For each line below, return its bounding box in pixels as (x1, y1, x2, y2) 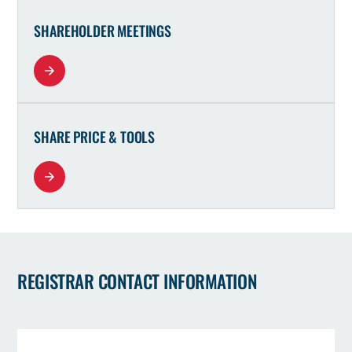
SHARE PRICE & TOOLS (34, 126, 155, 147)
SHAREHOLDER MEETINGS (34, 20, 171, 41)
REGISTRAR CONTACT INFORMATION (17, 268, 258, 295)
